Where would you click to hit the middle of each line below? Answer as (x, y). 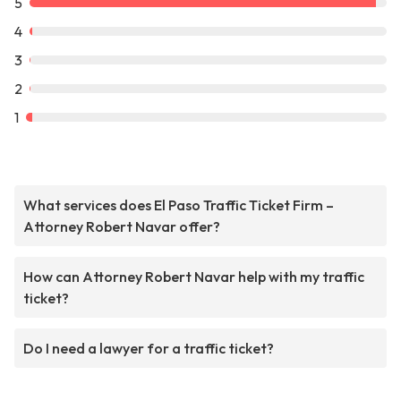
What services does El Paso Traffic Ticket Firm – (179, 205)
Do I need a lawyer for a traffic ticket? (149, 349)
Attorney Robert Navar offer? (122, 227)
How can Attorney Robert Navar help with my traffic (194, 277)
